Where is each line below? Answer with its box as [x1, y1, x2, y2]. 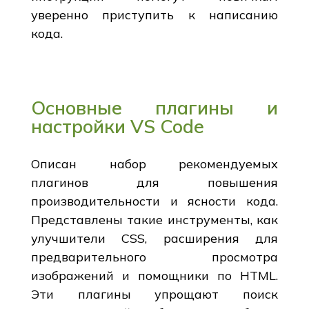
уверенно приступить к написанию [30, 6, 279, 23]
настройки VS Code [30, 114, 204, 138]
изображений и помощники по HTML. [30, 267, 279, 283]
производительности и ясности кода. [30, 192, 279, 209]
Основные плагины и [30, 95, 279, 119]
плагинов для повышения [30, 174, 279, 190]
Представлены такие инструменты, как [30, 211, 279, 228]
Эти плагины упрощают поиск [30, 286, 279, 302]
